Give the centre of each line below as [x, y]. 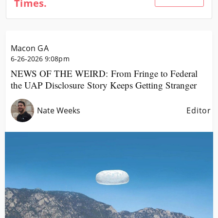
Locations [106, 23]
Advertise [106, 39]
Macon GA [30, 48]
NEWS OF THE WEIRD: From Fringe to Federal [104, 73]
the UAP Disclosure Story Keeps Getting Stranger [104, 85]
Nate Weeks [59, 110]
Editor [199, 110]
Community [106, 8]
